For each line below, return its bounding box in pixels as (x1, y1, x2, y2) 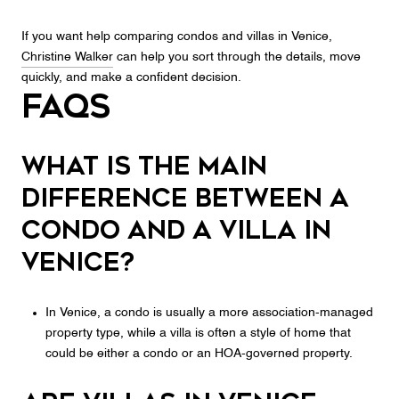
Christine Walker (21, 51, 113, 64)
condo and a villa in (21, 216, 331, 246)
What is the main (21, 151, 267, 182)
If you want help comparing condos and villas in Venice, (21, 30, 332, 44)
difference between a (21, 183, 349, 214)
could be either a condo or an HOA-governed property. (45, 346, 353, 360)
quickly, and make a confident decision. (21, 71, 241, 85)
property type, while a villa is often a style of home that (45, 326, 351, 339)
